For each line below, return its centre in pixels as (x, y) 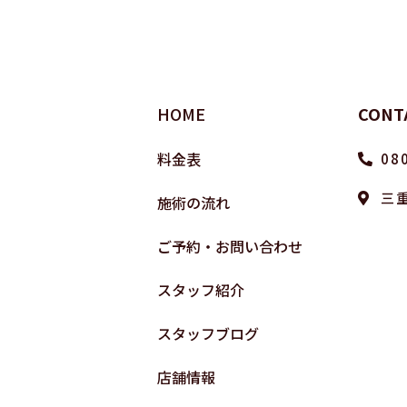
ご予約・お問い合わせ (230, 246)
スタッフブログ (208, 333)
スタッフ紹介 (201, 290)
